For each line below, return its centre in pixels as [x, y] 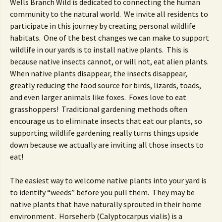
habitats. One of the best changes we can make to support [110, 38]
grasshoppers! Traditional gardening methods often [99, 109]
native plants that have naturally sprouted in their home [106, 204]
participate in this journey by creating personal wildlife [103, 26]
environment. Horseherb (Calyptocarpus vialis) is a [96, 216]
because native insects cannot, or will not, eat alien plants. [109, 61]
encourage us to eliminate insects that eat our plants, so [106, 121]
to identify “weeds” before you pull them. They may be [102, 192]
